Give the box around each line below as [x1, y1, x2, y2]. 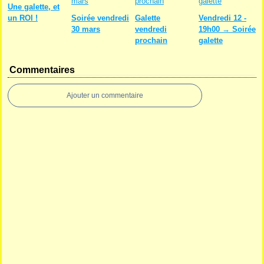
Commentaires [9, 65, 75, 75]
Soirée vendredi [71, 14, 129, 22]
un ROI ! [8, 14, 38, 22]
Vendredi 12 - [199, 14, 246, 22]
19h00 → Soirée [199, 25, 256, 34]
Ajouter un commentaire [67, 91, 143, 100]
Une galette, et [8, 2, 60, 11]
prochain [135, 36, 167, 45]
